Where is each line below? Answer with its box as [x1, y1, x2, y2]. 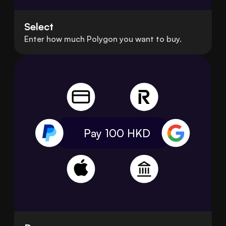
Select [24, 20, 53, 33]
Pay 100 [83, 126, 127, 140]
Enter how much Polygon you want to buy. [24, 33, 182, 44]
